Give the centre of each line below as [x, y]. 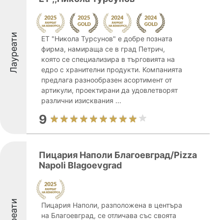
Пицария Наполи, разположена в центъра [112, 205]
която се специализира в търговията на [108, 59]
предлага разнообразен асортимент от [107, 80]
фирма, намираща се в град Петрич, [103, 49]
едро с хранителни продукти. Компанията [112, 69]
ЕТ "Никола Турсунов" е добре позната [107, 39]
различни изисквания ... [81, 100]
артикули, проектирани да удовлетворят [110, 90]
